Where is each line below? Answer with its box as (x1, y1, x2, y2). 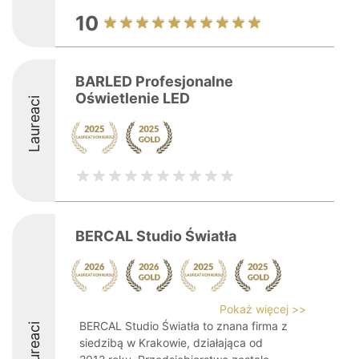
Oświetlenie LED (75, 90, 190, 107)
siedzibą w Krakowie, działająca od (79, 336, 263, 349)
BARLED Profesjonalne (75, 73, 233, 90)
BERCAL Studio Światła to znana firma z (79, 319, 288, 333)
